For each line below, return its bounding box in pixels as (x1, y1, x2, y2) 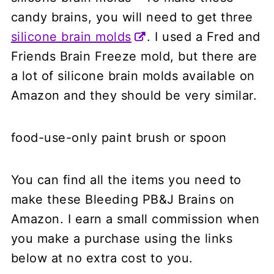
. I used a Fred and (147, 29, 261, 44)
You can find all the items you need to (10, 172, 242, 187)
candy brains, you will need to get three (10, 9, 253, 24)
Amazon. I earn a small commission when (10, 211, 260, 226)
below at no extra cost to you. (10, 250, 193, 265)
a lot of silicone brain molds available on (10, 68, 255, 83)
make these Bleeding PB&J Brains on (10, 191, 235, 207)
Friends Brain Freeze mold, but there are (10, 48, 257, 64)
